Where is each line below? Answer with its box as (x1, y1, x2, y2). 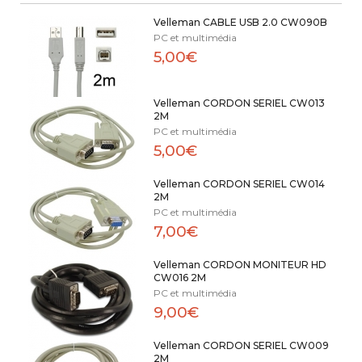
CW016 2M (153, 271, 206, 284)
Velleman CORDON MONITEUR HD (153, 259, 326, 271)
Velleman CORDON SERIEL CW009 (153, 339, 329, 351)
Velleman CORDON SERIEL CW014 (153, 178, 325, 190)
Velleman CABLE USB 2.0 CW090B (153, 16, 327, 28)
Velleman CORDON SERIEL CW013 (153, 97, 325, 109)
